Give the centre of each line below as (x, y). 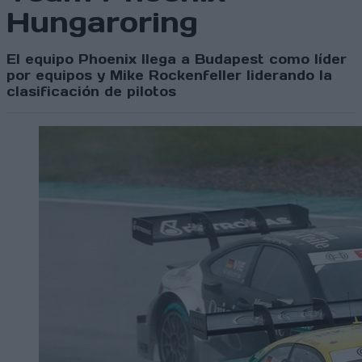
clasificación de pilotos (91, 92)
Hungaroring (102, 23)
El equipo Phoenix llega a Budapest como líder (177, 59)
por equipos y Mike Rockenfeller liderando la (169, 76)
